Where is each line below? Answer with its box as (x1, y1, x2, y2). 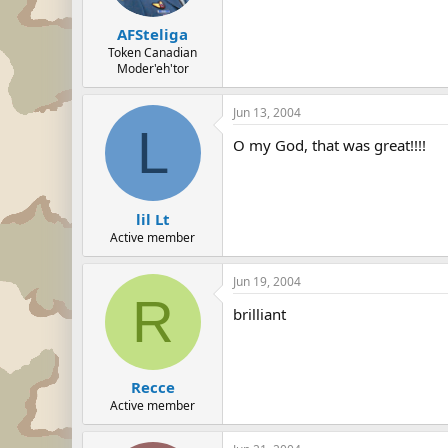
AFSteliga (117, 24, 188, 44)
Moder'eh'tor (116, 60, 189, 77)
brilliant (233, 303, 286, 324)
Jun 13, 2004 (233, 104, 301, 121)
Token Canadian (108, 44, 197, 61)
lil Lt (135, 208, 170, 229)
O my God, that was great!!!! (233, 135, 426, 155)
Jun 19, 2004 (233, 272, 301, 290)
